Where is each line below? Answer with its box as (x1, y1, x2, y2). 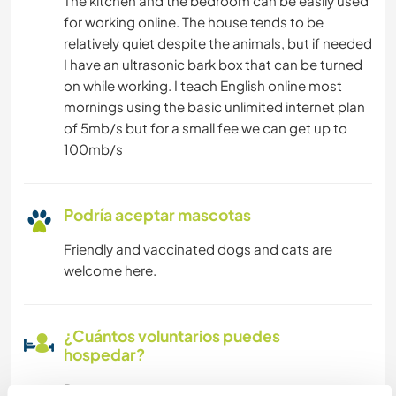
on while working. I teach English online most (64, 77, 342, 95)
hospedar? (64, 345, 145, 365)
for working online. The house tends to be (64, 13, 324, 31)
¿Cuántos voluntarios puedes (64, 326, 280, 346)
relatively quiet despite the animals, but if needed (64, 34, 372, 52)
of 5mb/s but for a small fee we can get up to (64, 119, 347, 137)
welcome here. (64, 262, 156, 279)
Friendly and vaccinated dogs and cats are (64, 240, 332, 258)
